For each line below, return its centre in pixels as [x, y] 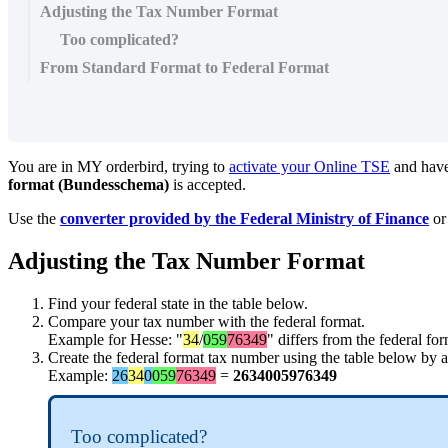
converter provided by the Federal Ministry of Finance [244, 218]
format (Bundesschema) [88, 184]
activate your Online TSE [309, 166]
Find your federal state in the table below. [178, 303]
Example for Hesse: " [115, 339]
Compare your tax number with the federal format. [206, 321]
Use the [34, 218]
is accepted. [209, 184]
